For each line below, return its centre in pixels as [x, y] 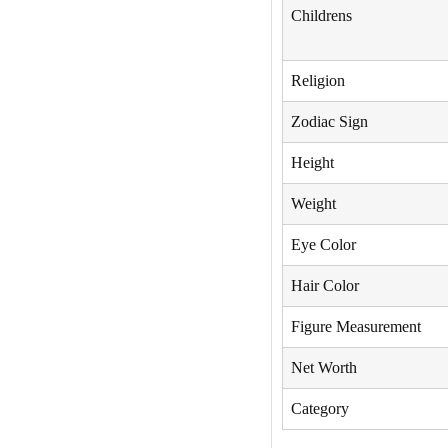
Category [319, 409]
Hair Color [324, 286]
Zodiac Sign [329, 122]
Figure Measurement [355, 327]
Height [312, 163]
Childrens [321, 16]
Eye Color [323, 245]
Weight [313, 204]
